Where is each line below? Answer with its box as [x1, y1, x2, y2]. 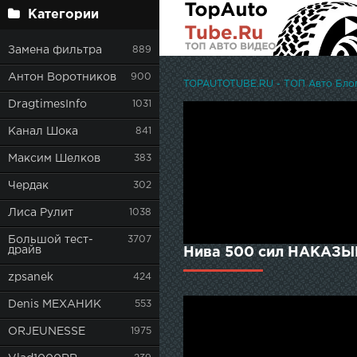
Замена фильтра [8, 45, 102, 55]
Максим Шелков [8, 154, 100, 163]
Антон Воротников [8, 73, 116, 82]
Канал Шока [8, 127, 78, 136]
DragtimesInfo [8, 100, 87, 109]
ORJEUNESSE [8, 327, 85, 336]
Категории [28, 9, 99, 21]
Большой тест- [8, 235, 93, 245]
